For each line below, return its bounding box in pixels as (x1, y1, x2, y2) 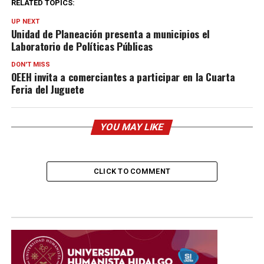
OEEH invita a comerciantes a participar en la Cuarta (11, 68, 235, 84)
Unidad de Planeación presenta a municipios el (11, 25, 210, 41)
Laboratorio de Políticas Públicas (11, 38, 153, 54)
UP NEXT (11, 17, 39, 25)
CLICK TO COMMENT (93, 166, 171, 176)
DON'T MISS (11, 60, 50, 68)
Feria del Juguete (11, 81, 84, 97)
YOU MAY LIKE (99, 121, 166, 133)
